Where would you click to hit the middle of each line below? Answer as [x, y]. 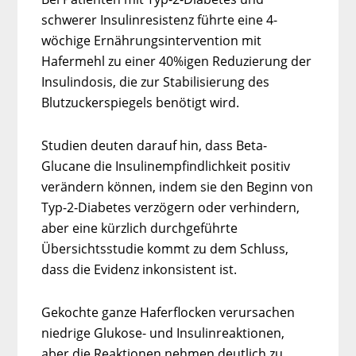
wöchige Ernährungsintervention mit [152, 40]
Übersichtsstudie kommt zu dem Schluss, [165, 248]
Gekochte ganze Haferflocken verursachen [168, 312]
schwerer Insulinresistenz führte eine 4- [160, 19]
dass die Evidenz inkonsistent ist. [139, 269]
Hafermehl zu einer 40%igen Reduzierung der [177, 61]
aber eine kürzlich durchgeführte [140, 228]
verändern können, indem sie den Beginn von [178, 186]
